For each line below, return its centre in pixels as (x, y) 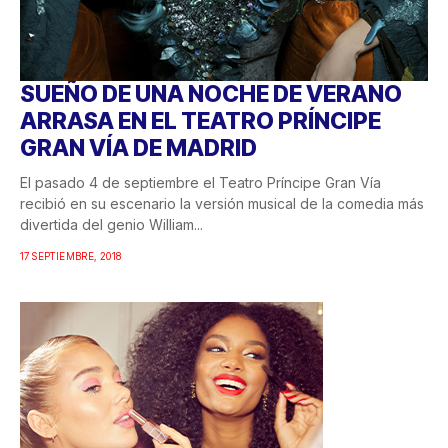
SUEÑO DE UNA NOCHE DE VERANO (211, 94)
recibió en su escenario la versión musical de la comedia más (222, 204)
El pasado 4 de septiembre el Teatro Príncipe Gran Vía (200, 183)
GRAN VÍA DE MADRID (138, 148)
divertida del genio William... (111, 225)
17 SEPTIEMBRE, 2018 (71, 256)
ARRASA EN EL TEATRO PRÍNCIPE (200, 121)
